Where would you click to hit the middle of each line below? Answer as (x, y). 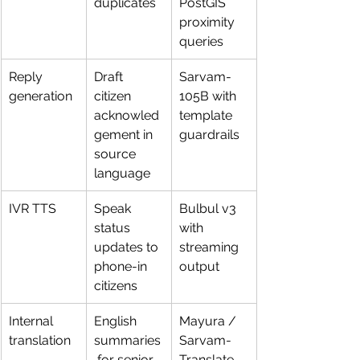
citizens (116, 285)
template (207, 115)
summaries (127, 340)
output (199, 266)
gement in (125, 134)
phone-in (122, 266)
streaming (211, 247)
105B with (209, 96)
